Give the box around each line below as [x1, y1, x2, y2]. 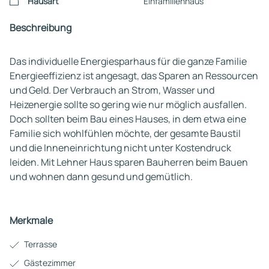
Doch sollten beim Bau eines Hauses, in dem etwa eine [10, 112, 246, 125]
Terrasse [24, 238, 57, 250]
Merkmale [10, 214, 53, 227]
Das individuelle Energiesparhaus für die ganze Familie [10, 55, 247, 68]
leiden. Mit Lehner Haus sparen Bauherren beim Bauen [10, 156, 248, 169]
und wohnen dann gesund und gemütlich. [10, 170, 193, 183]
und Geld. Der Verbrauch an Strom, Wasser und [10, 83, 214, 97]
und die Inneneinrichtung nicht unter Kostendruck [10, 141, 231, 154]
